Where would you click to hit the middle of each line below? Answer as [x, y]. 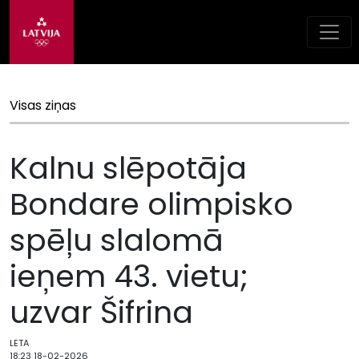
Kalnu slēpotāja [128, 168]
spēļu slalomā [117, 240]
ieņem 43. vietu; [129, 276]
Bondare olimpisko [151, 204]
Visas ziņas [43, 105]
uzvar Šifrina [101, 312]
